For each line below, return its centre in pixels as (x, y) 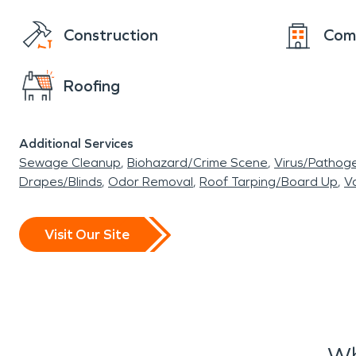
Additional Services (76, 143)
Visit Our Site (87, 234)
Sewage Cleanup (70, 163)
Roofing (92, 86)
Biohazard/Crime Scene (197, 163)
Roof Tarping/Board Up (269, 182)
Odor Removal (151, 182)
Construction (111, 35)
